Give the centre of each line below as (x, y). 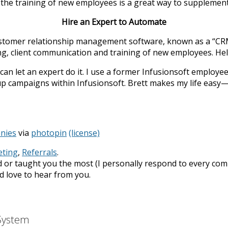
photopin (49, 133)
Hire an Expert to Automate (114, 22)
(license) (84, 133)
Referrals (39, 152)
